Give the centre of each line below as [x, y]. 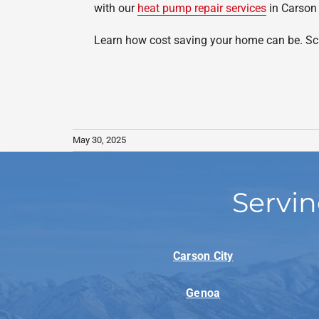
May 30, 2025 [99, 140]
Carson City [203, 256]
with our [115, 8]
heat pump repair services [202, 8]
